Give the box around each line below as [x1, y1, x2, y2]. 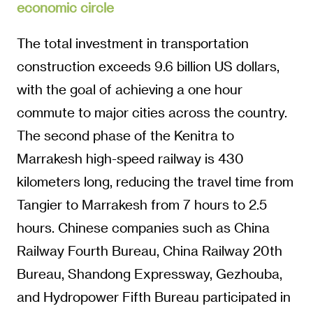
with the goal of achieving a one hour [16, 80, 242, 97]
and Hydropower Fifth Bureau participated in [16, 288, 291, 305]
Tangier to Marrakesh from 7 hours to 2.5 [16, 196, 267, 212]
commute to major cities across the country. [16, 103, 287, 120]
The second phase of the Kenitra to [16, 126, 234, 143]
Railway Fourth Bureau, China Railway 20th [16, 242, 282, 259]
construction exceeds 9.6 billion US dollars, [16, 57, 279, 74]
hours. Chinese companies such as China [16, 219, 270, 235]
